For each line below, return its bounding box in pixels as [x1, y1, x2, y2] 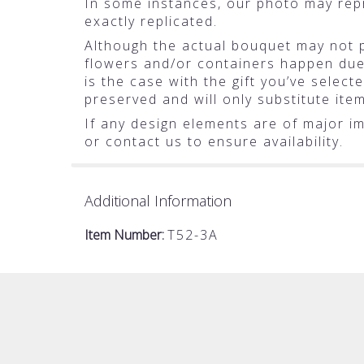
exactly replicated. [84, 12, 218, 31]
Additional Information [84, 191, 232, 211]
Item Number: [84, 226, 167, 245]
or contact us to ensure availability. [84, 132, 344, 151]
